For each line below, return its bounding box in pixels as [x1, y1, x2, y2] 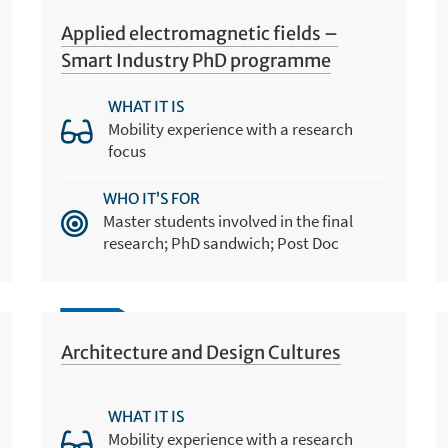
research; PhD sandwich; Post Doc [103, 231, 340, 254]
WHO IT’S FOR [103, 188, 201, 208]
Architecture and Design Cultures [61, 341, 342, 365]
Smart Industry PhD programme [61, 49, 332, 73]
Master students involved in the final [103, 209, 354, 232]
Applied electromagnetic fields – [61, 22, 339, 46]
